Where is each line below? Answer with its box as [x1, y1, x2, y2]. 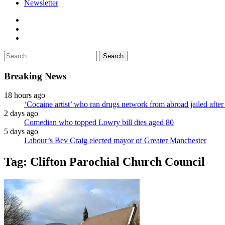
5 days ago [4, 127, 38, 136]
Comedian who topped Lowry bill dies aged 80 [24, 118, 174, 127]
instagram [24, 33, 54, 42]
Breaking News [4, 70, 66, 81]
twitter [24, 24, 44, 33]
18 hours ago [4, 91, 45, 100]
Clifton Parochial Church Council [30, 155, 205, 169]
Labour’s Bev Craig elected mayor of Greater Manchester [24, 136, 206, 145]
